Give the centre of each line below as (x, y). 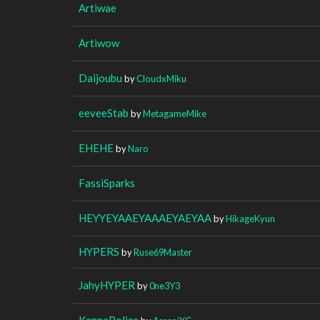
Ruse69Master (163, 252)
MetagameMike (175, 113)
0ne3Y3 (165, 285)
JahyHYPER (107, 285)
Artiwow (99, 42)
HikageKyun (250, 218)
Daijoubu (100, 77)
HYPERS (99, 251)
